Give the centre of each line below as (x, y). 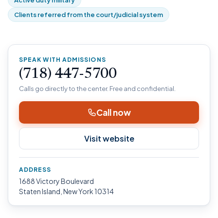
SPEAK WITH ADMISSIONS (63, 60)
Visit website (109, 138)
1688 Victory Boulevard (56, 181)
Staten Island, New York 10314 (66, 191)
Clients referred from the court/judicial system (89, 15)
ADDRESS (35, 170)
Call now (113, 112)
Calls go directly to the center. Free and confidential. (97, 89)
